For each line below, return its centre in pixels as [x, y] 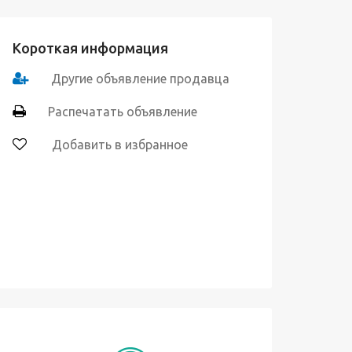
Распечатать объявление [123, 112]
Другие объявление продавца [140, 79]
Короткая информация [90, 48]
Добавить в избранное [118, 145]
